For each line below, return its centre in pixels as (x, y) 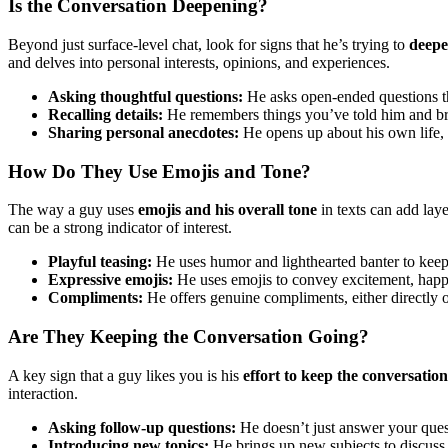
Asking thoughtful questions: (145, 96)
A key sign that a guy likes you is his (125, 375)
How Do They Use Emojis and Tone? (159, 171)
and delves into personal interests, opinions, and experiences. (199, 62)
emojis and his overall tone (227, 210)
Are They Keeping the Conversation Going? (188, 337)
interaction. (43, 393)
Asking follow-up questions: (142, 427)
